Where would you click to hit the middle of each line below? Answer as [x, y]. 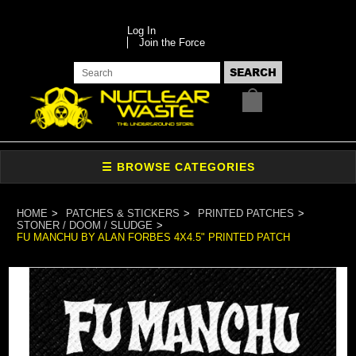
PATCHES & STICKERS [123, 213]
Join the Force [172, 43]
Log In [141, 31]
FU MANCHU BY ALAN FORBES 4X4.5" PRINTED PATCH [154, 237]
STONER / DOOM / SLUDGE [85, 225]
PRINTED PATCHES [246, 213]
